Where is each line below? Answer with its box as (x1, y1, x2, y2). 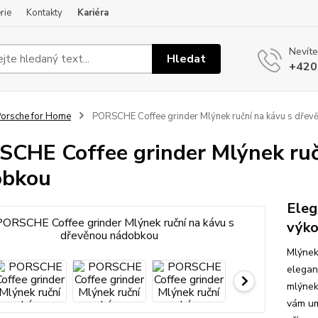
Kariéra (77, 6, 109, 19)
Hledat (167, 50, 207, 67)
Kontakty (26, 6, 62, 19)
